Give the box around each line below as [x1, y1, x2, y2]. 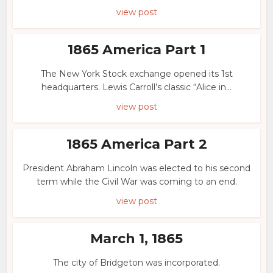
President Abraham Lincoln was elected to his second [23, 163, 250, 174]
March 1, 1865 [90, 230, 183, 247]
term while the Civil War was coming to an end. [36, 176, 237, 187]
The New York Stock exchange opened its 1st [40, 68, 233, 79]
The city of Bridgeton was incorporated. [53, 257, 220, 268]
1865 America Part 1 [68, 41, 205, 58]
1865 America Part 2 [66, 136, 207, 152]
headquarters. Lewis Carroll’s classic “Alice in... [41, 82, 232, 93]
